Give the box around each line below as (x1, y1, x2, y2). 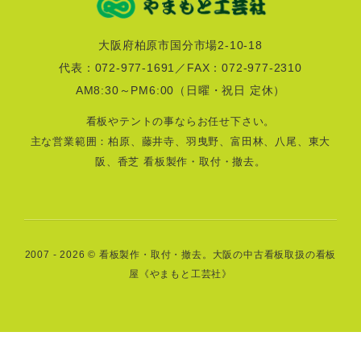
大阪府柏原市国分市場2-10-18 (98, 39, 263, 52)
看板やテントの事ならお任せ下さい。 (85, 115, 276, 128)
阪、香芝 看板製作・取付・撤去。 (95, 156, 266, 168)
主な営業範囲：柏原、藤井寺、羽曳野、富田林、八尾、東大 (30, 135, 331, 148)
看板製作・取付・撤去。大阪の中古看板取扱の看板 (98, 249, 337, 261)
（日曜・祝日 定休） (174, 84, 286, 98)
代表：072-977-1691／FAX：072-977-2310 (59, 61, 302, 75)
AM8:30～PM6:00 (75, 84, 175, 98)
